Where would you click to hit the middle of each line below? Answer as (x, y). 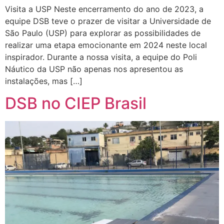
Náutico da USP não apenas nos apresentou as (94, 69)
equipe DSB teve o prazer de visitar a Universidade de (108, 21)
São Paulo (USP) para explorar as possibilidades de (103, 33)
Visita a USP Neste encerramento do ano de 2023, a (104, 9)
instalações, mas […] (44, 81)
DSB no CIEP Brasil (76, 103)
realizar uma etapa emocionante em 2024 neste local (106, 45)
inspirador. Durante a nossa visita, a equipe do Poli (101, 57)
